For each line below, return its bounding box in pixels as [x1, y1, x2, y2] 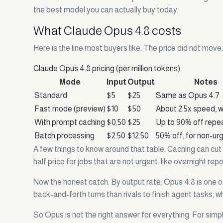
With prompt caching [34, 118, 106, 127]
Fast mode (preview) [34, 105, 106, 113]
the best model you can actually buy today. [33, 5, 179, 14]
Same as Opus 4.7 [156, 91, 220, 100]
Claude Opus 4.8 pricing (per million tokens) [33, 64, 181, 73]
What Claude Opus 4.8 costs [33, 24, 182, 38]
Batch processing [34, 131, 95, 140]
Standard [34, 91, 68, 100]
